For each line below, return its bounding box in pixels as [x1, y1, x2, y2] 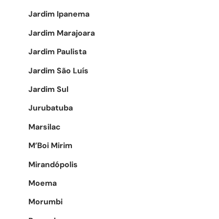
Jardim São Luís [28, 65, 88, 76]
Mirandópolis [28, 159, 78, 170]
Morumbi [28, 197, 63, 207]
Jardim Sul [28, 84, 68, 94]
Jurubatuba [28, 103, 73, 113]
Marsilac [28, 121, 61, 132]
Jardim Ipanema [28, 9, 89, 20]
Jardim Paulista [28, 46, 87, 57]
